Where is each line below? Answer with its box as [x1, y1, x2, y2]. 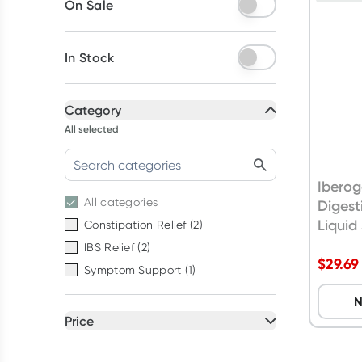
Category [65, 102, 121, 118]
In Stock [65, 49, 115, 65]
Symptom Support [84, 263, 182, 276]
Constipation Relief [84, 218, 187, 231]
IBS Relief [84, 241, 135, 254]
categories [100, 196, 158, 208]
